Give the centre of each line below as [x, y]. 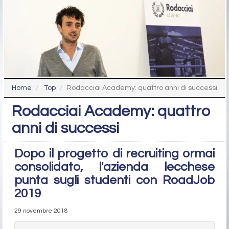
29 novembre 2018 [41, 211]
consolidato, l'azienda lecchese [114, 167]
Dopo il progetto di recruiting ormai [114, 153]
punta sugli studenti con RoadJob [114, 180]
